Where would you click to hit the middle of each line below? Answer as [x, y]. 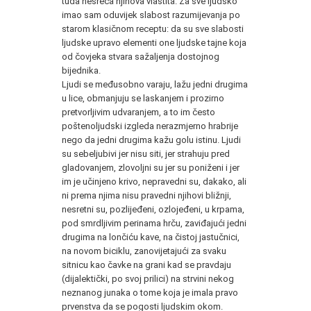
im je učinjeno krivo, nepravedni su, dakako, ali [154, 181]
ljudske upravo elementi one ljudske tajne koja [154, 42]
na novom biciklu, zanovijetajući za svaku [144, 251]
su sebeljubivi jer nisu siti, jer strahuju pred [146, 153]
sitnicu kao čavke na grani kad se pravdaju [146, 264]
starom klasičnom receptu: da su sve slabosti [153, 28]
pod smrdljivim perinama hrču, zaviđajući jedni [154, 223]
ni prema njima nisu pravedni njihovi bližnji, [146, 195]
